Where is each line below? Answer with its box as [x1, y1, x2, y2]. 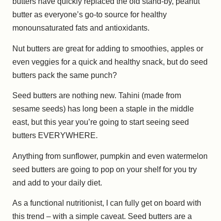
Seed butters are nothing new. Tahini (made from [12, 91, 181, 100]
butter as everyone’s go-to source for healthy [12, 10, 167, 19]
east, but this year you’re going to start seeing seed [12, 118, 189, 127]
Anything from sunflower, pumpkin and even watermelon [12, 151, 208, 160]
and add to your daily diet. [12, 178, 102, 187]
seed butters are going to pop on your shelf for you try [12, 165, 197, 174]
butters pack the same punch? [12, 71, 117, 79]
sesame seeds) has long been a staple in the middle [12, 105, 194, 113]
